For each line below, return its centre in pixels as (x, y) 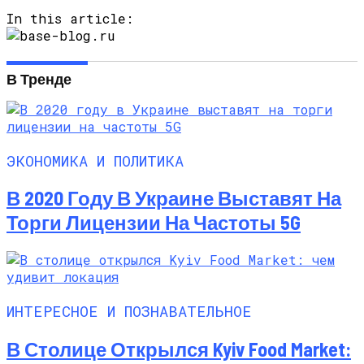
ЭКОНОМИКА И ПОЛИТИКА (95, 160)
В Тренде (39, 78)
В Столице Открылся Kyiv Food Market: (179, 349)
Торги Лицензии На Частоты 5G (154, 223)
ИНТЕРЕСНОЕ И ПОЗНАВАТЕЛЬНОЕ (129, 311)
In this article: (70, 18)
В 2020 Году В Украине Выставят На (174, 198)
